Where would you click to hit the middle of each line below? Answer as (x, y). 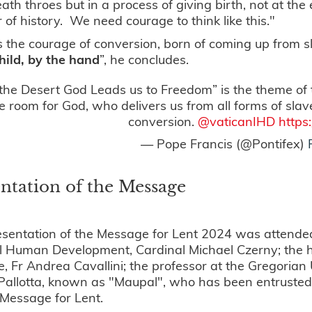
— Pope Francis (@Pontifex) (224, 144)
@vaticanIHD (236, 121)
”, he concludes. (145, 59)
